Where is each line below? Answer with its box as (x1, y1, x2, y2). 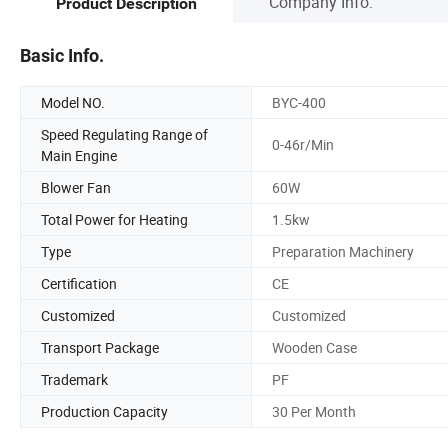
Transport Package (41, 337, 159, 357)
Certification (41, 273, 117, 293)
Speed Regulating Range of (41, 124, 208, 144)
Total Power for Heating (41, 209, 188, 229)
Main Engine (41, 145, 117, 165)
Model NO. (41, 92, 105, 112)
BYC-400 (272, 92, 326, 112)
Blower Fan (41, 177, 111, 197)
